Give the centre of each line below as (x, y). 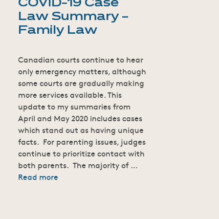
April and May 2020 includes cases (80, 118)
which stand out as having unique (81, 129)
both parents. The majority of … (78, 164)
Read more (38, 176)
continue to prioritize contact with (82, 153)
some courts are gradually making (81, 82)
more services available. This (70, 94)
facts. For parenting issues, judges (82, 141)
